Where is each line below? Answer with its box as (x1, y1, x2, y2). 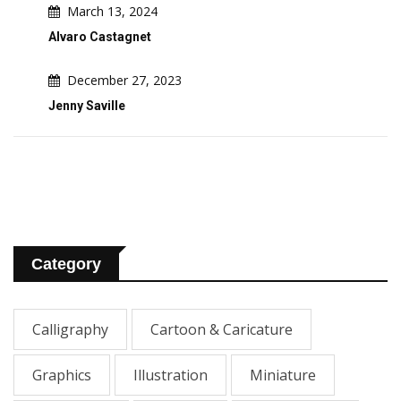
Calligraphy (32, 320, 108, 340)
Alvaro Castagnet (48, 30, 151, 44)
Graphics (32, 365, 91, 386)
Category (31, 255, 101, 274)
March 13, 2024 (67, 3, 158, 20)
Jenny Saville (48, 98, 125, 113)
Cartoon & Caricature (150, 320, 293, 340)
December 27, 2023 (67, 72, 182, 89)
